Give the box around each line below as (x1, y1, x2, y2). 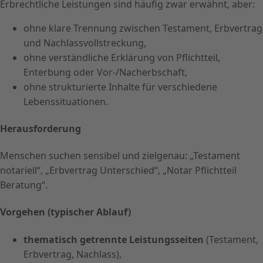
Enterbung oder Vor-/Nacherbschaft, (23, 65, 187, 79)
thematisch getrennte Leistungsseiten (23, 232, 204, 246)
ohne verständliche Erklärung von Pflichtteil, (23, 50, 220, 64)
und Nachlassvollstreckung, (23, 36, 146, 49)
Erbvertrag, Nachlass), (23, 247, 122, 261)
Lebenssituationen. (23, 95, 108, 108)
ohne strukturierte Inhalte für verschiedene (23, 80, 217, 93)
